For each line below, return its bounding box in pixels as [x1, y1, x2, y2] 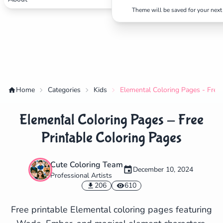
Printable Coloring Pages [41, 129, 182, 146]
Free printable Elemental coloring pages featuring [11, 204, 212, 216]
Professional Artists [50, 171, 112, 180]
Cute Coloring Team [50, 159, 123, 170]
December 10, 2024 [132, 165, 193, 174]
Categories [48, 85, 81, 95]
